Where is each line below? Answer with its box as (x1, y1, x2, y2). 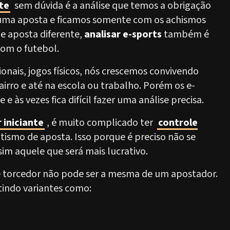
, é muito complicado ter (47, 116, 155, 130)
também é (162, 27, 209, 42)
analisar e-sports (84, 27, 162, 42)
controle (158, 116, 198, 130)
